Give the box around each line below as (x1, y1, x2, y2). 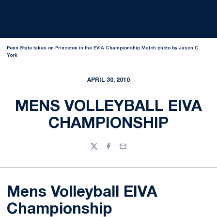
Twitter (90, 147, 113, 154)
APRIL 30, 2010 (87, 77, 130, 83)
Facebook (104, 147, 138, 154)
